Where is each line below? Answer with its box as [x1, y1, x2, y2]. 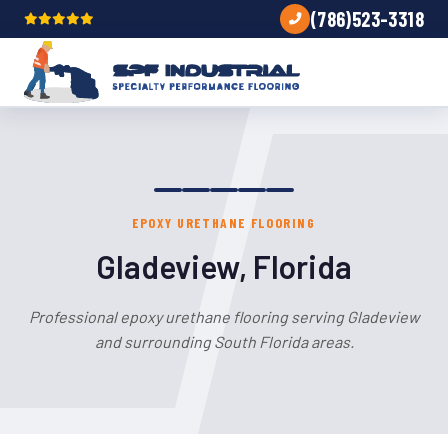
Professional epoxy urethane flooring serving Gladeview [28, 307, 420, 326]
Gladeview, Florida [96, 247, 352, 285]
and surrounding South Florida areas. [94, 332, 354, 351]
